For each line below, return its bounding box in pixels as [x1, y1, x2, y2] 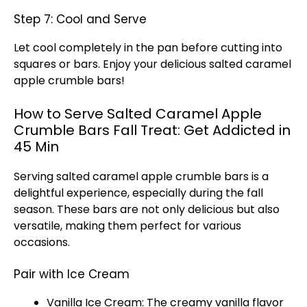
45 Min [14, 137, 59, 156]
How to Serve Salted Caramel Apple [14, 104, 262, 123]
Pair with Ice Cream [14, 266, 130, 282]
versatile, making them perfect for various [14, 218, 241, 234]
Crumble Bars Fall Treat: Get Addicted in [14, 121, 291, 140]
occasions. [14, 234, 70, 250]
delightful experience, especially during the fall [14, 185, 263, 201]
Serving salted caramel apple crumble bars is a [14, 169, 269, 184]
